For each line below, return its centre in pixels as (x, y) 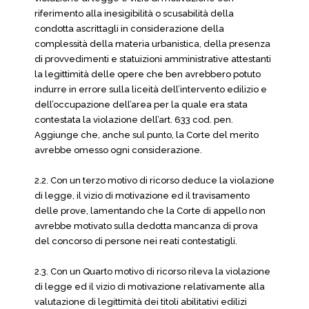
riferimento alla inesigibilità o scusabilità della (134, 13)
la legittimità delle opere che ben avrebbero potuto (148, 74)
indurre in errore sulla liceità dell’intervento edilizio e (151, 89)
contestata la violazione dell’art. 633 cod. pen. (134, 120)
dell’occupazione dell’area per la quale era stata (141, 104)
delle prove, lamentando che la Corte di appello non (150, 211)
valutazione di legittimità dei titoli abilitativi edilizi (141, 302)
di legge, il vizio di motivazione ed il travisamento (142, 196)
